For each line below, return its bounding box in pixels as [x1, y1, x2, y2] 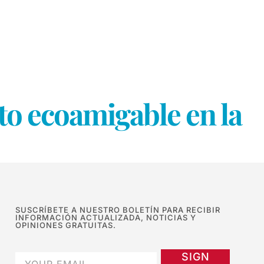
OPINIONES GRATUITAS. [15, 220, 116, 230]
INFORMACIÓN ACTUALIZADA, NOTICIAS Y [15, 212, 196, 222]
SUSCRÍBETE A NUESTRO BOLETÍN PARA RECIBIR [15, 204, 220, 214]
